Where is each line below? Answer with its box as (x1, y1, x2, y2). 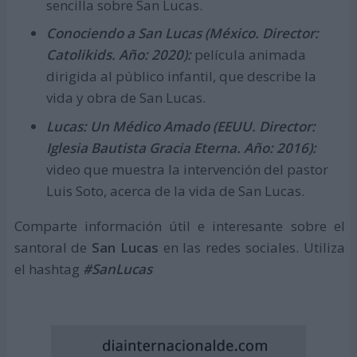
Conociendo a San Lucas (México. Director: (45, 24, 319, 43)
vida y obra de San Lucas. (45, 88, 206, 108)
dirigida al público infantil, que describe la (45, 67, 316, 86)
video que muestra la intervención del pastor (45, 159, 328, 178)
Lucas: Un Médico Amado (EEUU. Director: (45, 116, 316, 135)
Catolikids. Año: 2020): (45, 45, 191, 65)
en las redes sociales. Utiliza (158, 237, 345, 257)
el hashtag (14, 259, 83, 278)
